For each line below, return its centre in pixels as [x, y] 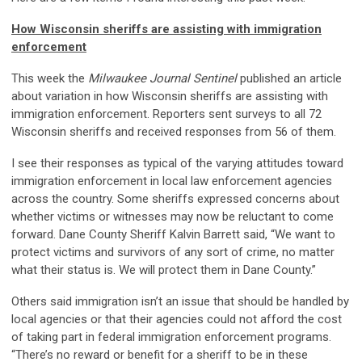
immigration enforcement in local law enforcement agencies [172, 181]
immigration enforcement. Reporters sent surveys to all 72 [166, 114]
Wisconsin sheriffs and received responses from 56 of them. [174, 132]
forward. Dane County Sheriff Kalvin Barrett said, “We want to [173, 235]
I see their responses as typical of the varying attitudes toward [177, 164]
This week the [50, 79]
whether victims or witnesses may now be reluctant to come [173, 217]
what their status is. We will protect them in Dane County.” [164, 270]
